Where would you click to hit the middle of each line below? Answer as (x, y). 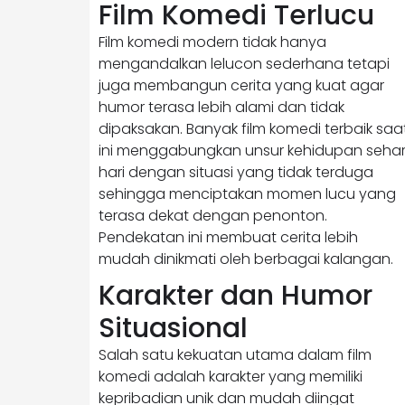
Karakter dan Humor (235, 295)
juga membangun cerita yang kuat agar (241, 85)
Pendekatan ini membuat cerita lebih (228, 237)
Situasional (173, 328)
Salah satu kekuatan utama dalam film (235, 354)
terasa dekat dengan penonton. (213, 215)
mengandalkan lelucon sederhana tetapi (244, 63)
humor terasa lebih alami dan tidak (221, 107)
